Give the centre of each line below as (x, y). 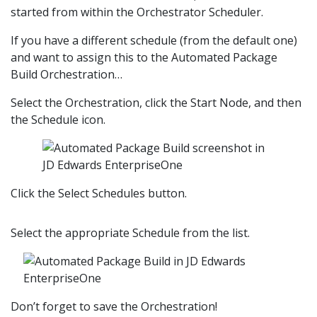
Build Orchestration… (67, 75)
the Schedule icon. (58, 120)
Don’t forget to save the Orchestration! (114, 307)
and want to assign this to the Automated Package (144, 58)
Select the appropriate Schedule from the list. (130, 233)
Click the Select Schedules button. (99, 194)
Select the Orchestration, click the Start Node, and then (156, 103)
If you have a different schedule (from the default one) (154, 41)
